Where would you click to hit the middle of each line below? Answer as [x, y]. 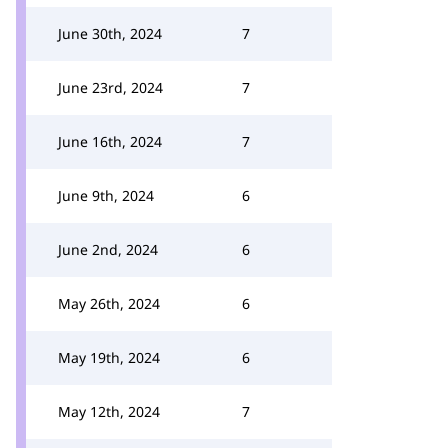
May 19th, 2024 [109, 357]
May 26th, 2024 [109, 303]
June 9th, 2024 [106, 195]
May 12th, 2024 [109, 411]
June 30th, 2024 [110, 33]
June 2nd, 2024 [108, 249]
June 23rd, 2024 [110, 87]
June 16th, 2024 [110, 141]
